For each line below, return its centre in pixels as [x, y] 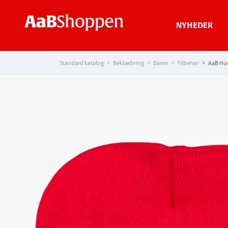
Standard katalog [82, 63]
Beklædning [129, 63]
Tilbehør [188, 63]
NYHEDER [194, 26]
